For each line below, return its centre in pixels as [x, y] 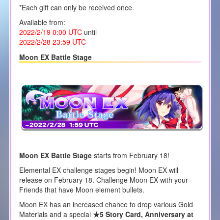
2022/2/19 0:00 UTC [51, 32]
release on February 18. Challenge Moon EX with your [103, 180]
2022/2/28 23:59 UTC [52, 41]
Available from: [42, 22]
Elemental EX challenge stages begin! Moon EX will [98, 170]
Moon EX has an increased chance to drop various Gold [106, 205]
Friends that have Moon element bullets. [82, 190]
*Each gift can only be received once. [76, 7]
